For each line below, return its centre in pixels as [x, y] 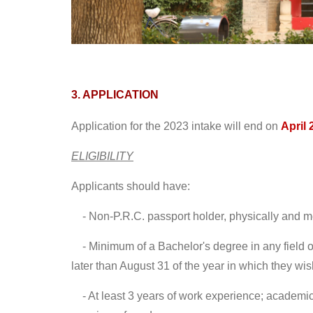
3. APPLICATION [115, 95]
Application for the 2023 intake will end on [176, 126]
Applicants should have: [131, 187]
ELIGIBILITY [102, 156]
